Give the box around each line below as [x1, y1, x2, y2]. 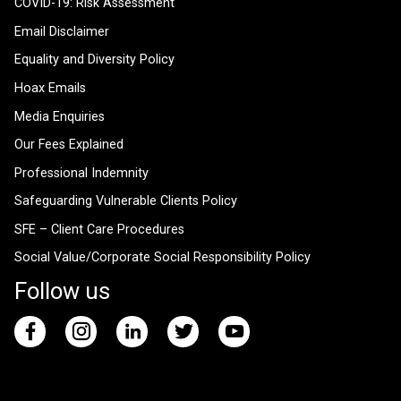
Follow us [14, 277, 110, 305]
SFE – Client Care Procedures [14, 221, 184, 237]
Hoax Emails [14, 80, 86, 96]
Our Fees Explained [14, 137, 124, 153]
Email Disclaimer [14, 23, 109, 39]
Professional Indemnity [14, 165, 149, 181]
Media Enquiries [14, 108, 105, 124]
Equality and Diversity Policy [14, 52, 175, 68]
